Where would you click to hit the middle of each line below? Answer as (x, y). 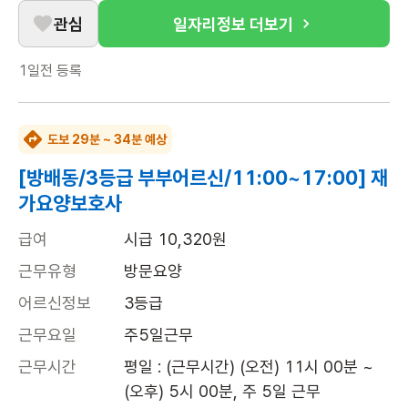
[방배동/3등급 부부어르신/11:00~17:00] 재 (203, 178)
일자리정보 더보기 (233, 24)
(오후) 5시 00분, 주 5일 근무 (222, 391)
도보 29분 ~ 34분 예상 (107, 139)
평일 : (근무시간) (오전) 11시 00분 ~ (249, 367)
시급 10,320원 (175, 239)
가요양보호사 (70, 203)
